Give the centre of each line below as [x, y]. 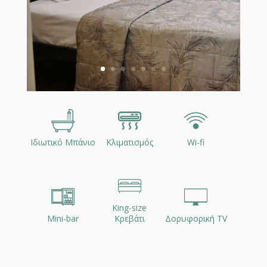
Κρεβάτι [129, 219]
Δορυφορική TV [196, 219]
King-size [130, 208]
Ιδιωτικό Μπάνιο [63, 142]
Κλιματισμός [129, 142]
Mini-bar [63, 219]
